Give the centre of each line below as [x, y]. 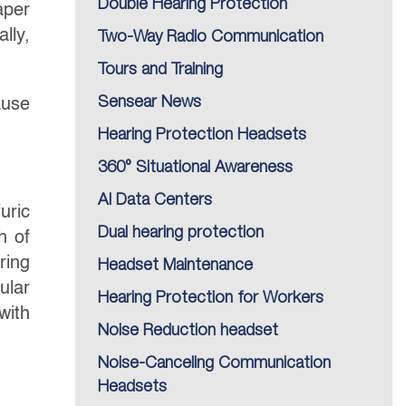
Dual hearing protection [181, 233]
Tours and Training [160, 70]
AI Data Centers [155, 200]
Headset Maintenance [175, 266]
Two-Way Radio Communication [211, 37]
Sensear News [150, 102]
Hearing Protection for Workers [211, 298]
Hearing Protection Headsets [202, 135]
